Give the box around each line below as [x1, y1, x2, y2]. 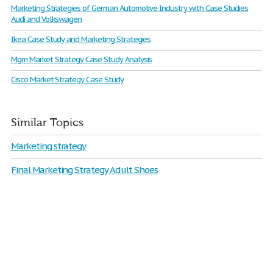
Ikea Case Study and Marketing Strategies [11, 34, 151, 44]
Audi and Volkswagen [11, 14, 82, 24]
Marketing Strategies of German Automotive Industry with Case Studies [11, 3, 249, 13]
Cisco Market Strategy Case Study [11, 74, 124, 85]
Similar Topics [11, 116, 83, 129]
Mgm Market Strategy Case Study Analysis [11, 54, 152, 65]
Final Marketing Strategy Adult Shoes [11, 164, 158, 175]
